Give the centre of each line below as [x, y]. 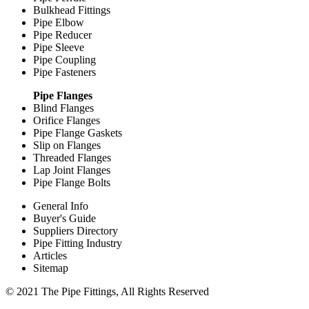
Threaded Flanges [72, 157]
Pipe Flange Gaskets [78, 132]
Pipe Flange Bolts [72, 182]
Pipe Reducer [62, 34]
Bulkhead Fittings [72, 10]
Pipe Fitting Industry [78, 243]
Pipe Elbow [59, 22]
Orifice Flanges [67, 120]
